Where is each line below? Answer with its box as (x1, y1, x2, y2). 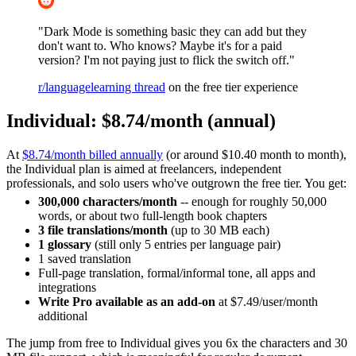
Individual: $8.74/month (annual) (6, 110, 276, 132)
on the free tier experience (165, 80, 298, 95)
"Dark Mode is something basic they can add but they (38, 25, 307, 39)
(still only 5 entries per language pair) (91, 238, 281, 252)
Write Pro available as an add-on (38, 295, 215, 309)
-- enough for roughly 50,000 (177, 195, 327, 209)
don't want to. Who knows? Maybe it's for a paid (38, 39, 282, 53)
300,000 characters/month (38, 195, 177, 209)
